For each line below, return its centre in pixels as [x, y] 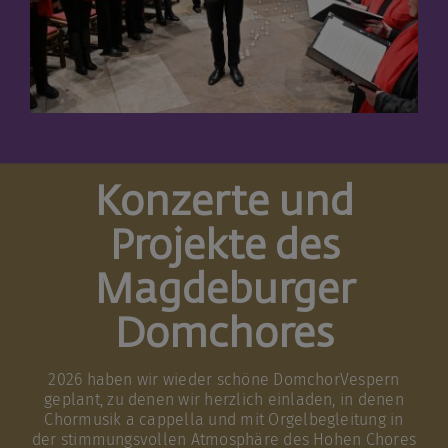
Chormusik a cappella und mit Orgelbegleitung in [224, 420]
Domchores [224, 336]
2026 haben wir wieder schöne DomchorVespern [224, 380]
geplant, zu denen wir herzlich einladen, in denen [224, 400]
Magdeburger [224, 292]
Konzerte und [224, 204]
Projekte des [224, 248]
